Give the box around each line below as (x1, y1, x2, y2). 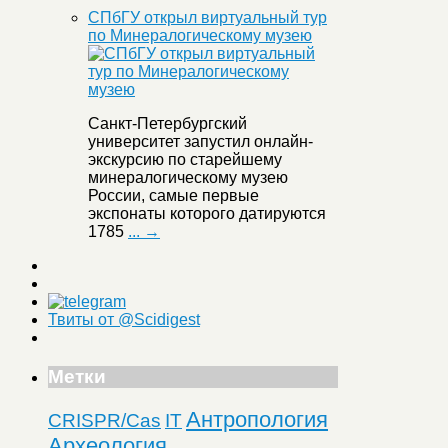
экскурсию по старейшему (88, 151, 282, 169)
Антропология (186, 406, 328, 432)
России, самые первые (88, 187, 259, 205)
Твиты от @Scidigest (48, 311, 200, 329)
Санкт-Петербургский (88, 115, 247, 133)
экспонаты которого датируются (88, 205, 326, 223)
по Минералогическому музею (88, 27, 312, 45)
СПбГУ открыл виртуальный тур (88, 9, 327, 27)
